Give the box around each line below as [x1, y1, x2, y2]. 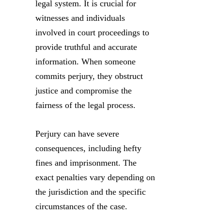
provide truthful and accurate [35, 42, 137, 52]
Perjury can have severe [35, 128, 119, 139]
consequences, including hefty [35, 143, 141, 153]
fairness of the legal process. [35, 100, 136, 110]
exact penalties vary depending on [35, 172, 155, 182]
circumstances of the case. [35, 201, 127, 211]
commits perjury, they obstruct [35, 71, 143, 81]
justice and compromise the [35, 85, 132, 95]
